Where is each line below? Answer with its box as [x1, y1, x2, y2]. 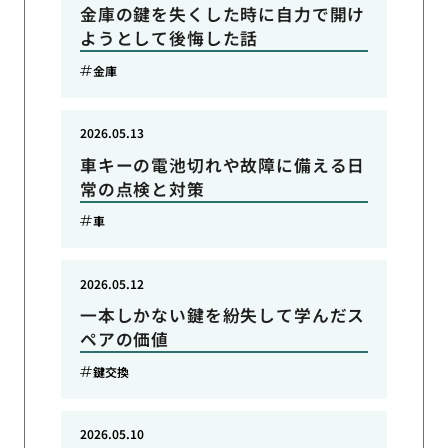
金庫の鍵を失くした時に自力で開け [79, 2, 366, 27]
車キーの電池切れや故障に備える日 [79, 152, 366, 177]
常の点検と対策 [79, 176, 205, 201]
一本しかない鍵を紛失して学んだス [79, 303, 366, 328]
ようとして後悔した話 [79, 26, 259, 51]
